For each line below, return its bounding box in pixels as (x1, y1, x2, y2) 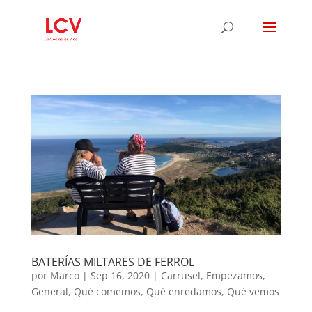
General (31, 284, 68, 298)
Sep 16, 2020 (90, 268, 150, 282)
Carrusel (160, 268, 201, 282)
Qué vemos (226, 284, 279, 298)
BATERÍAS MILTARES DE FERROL (31, 253, 194, 270)
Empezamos (205, 268, 263, 282)
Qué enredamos (146, 284, 221, 298)
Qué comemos (73, 284, 141, 298)
